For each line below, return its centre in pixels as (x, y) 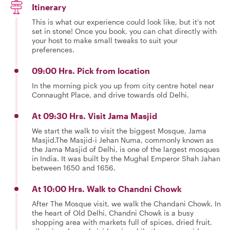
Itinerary (49, 7)
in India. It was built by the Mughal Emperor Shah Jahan (126, 158)
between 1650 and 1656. (74, 168)
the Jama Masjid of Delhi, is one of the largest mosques (126, 149)
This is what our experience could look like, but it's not (123, 22)
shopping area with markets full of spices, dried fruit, (122, 222)
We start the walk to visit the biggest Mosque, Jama (119, 131)
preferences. (53, 50)
